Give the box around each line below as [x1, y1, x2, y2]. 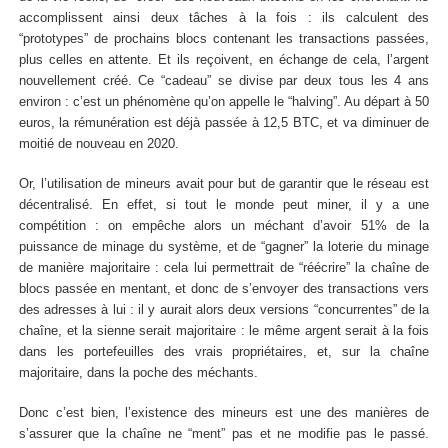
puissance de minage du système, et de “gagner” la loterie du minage [18, 239, 430, 254]
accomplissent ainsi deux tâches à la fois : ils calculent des [18, 10, 430, 25]
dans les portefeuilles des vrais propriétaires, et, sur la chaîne [18, 344, 430, 359]
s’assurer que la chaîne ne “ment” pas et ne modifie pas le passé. [18, 426, 430, 441]
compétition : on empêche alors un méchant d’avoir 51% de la [18, 218, 430, 233]
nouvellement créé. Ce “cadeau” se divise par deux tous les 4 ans [18, 73, 430, 88]
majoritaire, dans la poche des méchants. [18, 365, 258, 380]
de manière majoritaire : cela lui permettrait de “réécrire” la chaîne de [18, 260, 430, 275]
